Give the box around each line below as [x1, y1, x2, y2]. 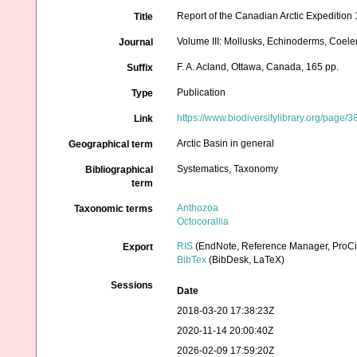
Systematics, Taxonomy [177, 163, 279, 175]
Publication [177, 87, 226, 98]
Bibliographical [85, 164, 154, 175]
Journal [119, 37, 154, 48]
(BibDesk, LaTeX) [206, 254, 285, 265]
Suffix [127, 62, 154, 73]
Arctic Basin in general [177, 138, 275, 149]
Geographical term [69, 139, 154, 150]
